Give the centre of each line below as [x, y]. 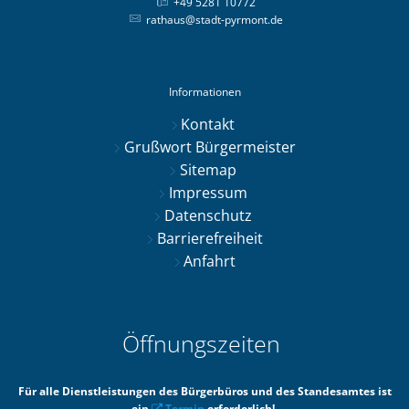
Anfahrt [210, 261]
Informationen [204, 92]
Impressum [210, 193]
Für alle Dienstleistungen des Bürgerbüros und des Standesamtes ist [204, 391]
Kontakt [210, 124]
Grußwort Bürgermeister [210, 147]
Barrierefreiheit [210, 238]
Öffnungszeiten [204, 343]
